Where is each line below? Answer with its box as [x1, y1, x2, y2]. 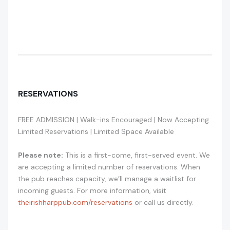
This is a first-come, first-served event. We [63, 150, 210, 160]
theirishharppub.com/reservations [18, 198, 132, 207]
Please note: [18, 150, 63, 160]
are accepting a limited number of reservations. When [18, 162, 200, 172]
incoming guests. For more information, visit [18, 186, 166, 196]
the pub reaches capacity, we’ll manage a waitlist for [18, 174, 196, 184]
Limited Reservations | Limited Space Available [18, 127, 174, 137]
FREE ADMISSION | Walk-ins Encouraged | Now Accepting [18, 115, 209, 125]
